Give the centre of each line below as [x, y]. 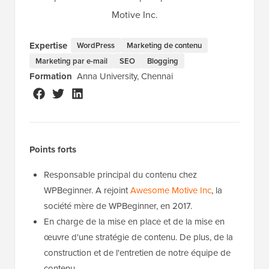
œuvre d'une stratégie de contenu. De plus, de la [138, 237]
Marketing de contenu [164, 46]
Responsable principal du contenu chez [120, 174]
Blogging [163, 61]
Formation [51, 76]
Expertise [48, 45]
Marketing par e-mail [71, 61]
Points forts [53, 149]
